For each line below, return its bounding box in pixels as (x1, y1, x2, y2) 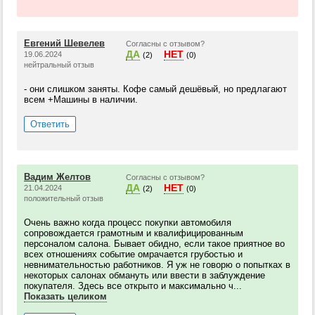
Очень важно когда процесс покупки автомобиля (24, 217, 231, 228)
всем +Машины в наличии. (24, 94, 138, 105)
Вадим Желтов (24, 172, 91, 182)
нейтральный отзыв (24, 60, 94, 69)
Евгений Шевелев (24, 38, 105, 49)
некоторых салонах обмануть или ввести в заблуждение (24, 270, 265, 281)
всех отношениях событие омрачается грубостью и (24, 249, 243, 259)
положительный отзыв (24, 194, 103, 202)
